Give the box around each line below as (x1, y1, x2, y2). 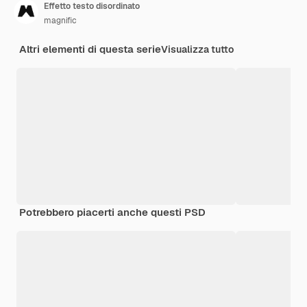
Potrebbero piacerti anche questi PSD (19, 206, 206, 219)
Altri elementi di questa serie (19, 42, 161, 56)
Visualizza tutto (161, 43, 234, 56)
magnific (44, 15, 77, 27)
